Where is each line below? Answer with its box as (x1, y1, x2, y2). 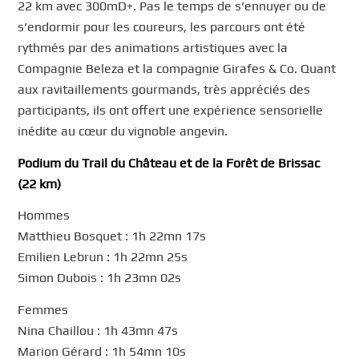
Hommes (18, 208, 71, 224)
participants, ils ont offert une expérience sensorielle (18, 103, 324, 119)
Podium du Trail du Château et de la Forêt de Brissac (18, 155, 321, 171)
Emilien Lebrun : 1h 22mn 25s (18, 249, 188, 265)
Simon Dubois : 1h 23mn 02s (18, 270, 182, 286)
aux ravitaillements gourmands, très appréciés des (18, 82, 311, 98)
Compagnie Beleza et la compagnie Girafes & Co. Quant (18, 61, 337, 77)
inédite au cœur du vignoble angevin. (18, 123, 228, 139)
